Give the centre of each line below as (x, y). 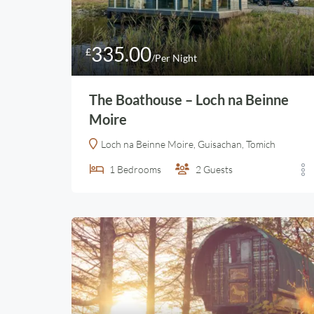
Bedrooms (139, 169)
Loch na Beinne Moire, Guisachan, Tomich (188, 144)
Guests (218, 169)
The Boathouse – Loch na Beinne (189, 100)
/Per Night (174, 58)
